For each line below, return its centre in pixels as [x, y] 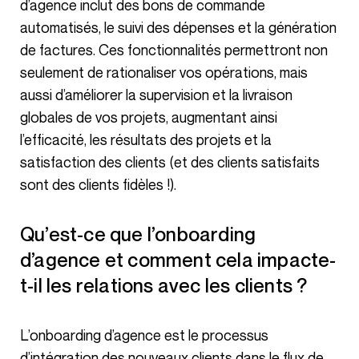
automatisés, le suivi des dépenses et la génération [178, 27]
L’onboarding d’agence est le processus [25, 335]
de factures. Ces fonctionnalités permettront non [174, 49]
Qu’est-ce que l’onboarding [28, 234]
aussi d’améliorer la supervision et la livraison [156, 94]
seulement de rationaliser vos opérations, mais [164, 72]
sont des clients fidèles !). [98, 184]
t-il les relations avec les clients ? [164, 285]
